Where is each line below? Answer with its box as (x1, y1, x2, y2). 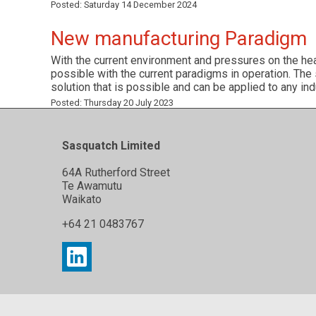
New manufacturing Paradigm (51, 27, 307, 50)
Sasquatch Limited (62, 138, 160, 152)
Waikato (62, 192, 102, 206)
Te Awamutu (62, 178, 122, 193)
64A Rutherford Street (62, 165, 170, 179)
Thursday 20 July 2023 (84, 97, 174, 108)
